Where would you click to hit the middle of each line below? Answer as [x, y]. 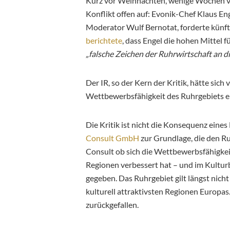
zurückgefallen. [112, 204]
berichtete [104, 40]
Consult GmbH [112, 138]
